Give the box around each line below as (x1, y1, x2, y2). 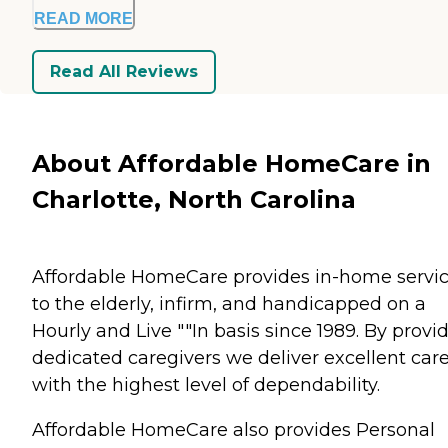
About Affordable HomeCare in (32, 148, 431, 178)
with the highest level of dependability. (32, 373, 380, 396)
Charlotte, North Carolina (32, 184, 356, 214)
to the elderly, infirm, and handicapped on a (32, 292, 426, 315)
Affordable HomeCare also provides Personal (32, 418, 435, 441)
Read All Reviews (50, 62, 198, 82)
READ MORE (34, 9, 133, 27)
